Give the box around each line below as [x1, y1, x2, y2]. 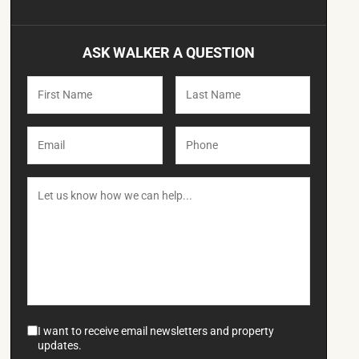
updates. [38, 339, 83, 353]
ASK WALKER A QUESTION [83, 44, 256, 62]
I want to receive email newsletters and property [38, 325, 275, 338]
